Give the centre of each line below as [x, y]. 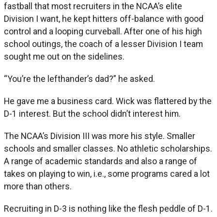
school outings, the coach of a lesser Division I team [103, 44]
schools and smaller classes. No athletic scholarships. [108, 148]
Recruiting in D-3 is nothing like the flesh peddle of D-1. [108, 208]
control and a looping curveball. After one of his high [103, 31]
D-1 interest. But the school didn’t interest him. [92, 113]
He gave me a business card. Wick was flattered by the [108, 101]
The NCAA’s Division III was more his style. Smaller [100, 136]
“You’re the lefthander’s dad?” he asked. [79, 78]
